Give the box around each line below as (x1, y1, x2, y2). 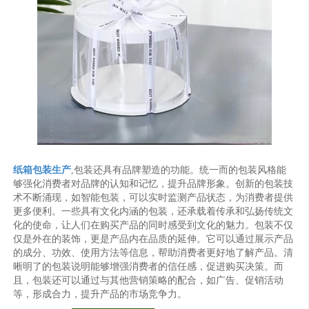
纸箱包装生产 (13, 164, 72, 175)
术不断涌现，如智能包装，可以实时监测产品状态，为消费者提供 (13, 192, 294, 203)
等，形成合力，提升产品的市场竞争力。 (13, 288, 188, 299)
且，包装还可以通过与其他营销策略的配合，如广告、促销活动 (13, 275, 284, 286)
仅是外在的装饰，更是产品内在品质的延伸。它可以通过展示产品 (13, 233, 294, 244)
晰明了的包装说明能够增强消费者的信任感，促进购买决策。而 (13, 261, 284, 272)
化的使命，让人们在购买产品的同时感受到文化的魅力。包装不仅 (13, 219, 294, 230)
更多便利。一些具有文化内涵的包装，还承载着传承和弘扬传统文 (13, 206, 294, 217)
